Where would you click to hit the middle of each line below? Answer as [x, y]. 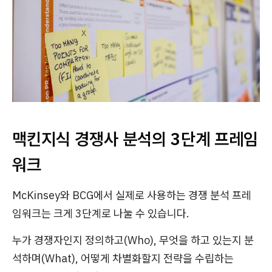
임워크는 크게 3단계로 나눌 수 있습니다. [101, 214]
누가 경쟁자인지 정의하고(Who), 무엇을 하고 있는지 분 [133, 240]
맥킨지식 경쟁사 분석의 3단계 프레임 [135, 139]
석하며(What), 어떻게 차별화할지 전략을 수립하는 [123, 259]
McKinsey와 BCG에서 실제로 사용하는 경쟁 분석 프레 [132, 195]
